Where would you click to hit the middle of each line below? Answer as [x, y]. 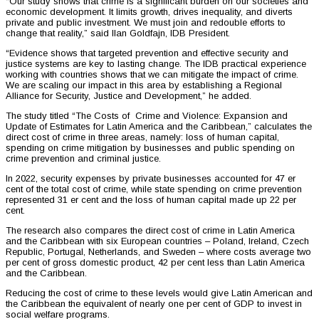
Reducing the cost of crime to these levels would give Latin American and [159, 293]
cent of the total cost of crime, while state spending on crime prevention [154, 189]
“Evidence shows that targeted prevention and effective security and [147, 53]
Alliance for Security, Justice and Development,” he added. [129, 96]
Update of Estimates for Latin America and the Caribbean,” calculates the [159, 127]
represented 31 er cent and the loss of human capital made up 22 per [151, 200]
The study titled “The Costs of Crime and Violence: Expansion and [147, 116]
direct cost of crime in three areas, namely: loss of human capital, [142, 137]
